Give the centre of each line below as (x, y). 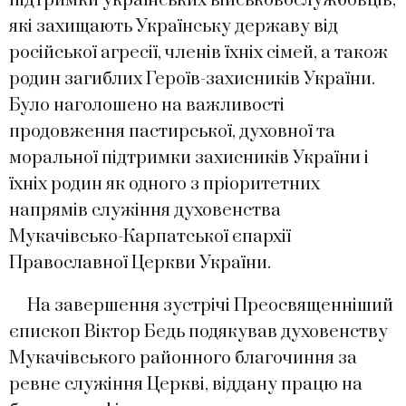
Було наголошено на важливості (147, 105)
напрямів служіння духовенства (145, 210)
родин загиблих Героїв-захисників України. (192, 79)
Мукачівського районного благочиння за (183, 358)
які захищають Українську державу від (174, 26)
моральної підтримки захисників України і (189, 158)
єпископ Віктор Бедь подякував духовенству (198, 332)
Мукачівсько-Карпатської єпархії (150, 237)
